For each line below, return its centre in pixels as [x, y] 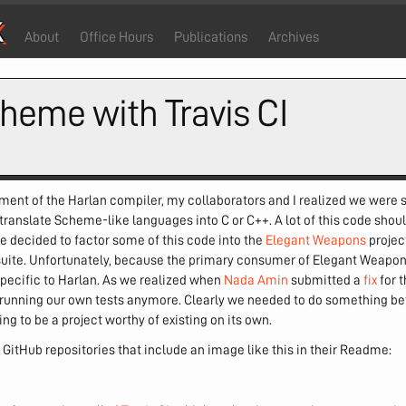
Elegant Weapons [316, 240]
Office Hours [116, 37]
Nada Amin [256, 280]
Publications [211, 37]
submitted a [326, 280]
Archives [294, 37]
